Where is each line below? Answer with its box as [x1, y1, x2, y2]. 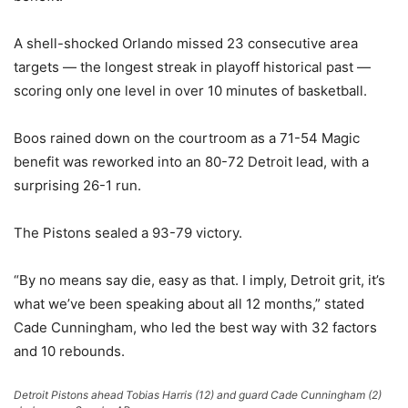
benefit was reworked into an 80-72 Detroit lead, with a [14, 153, 369, 171]
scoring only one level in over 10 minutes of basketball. [14, 82, 367, 100]
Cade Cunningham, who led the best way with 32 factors [14, 319, 377, 337]
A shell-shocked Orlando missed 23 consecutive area [14, 35, 358, 53]
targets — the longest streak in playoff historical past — [14, 58, 371, 76]
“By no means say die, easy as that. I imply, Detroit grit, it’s [14, 271, 385, 290]
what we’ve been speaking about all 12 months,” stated [14, 295, 364, 313]
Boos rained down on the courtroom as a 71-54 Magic [14, 129, 360, 148]
